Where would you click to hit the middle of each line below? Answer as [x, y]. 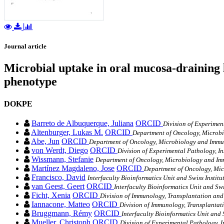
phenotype [30, 82]
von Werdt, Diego [60, 150]
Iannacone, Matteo [61, 204]
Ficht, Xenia [51, 195]
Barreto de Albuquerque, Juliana [82, 123]
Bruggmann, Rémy [62, 213]
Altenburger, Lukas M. [67, 132]
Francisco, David [58, 177]
